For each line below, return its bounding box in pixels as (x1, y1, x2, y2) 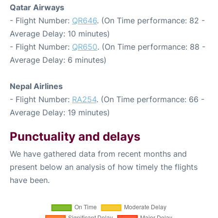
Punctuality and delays (10, 129, 140, 144)
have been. (10, 175, 50, 185)
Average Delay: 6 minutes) (10, 54, 107, 65)
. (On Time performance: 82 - (97, 15, 205, 25)
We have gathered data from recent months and (10, 148, 187, 159)
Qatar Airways (10, 2, 64, 12)
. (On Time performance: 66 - (96, 94, 204, 104)
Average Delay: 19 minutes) (10, 107, 110, 117)
